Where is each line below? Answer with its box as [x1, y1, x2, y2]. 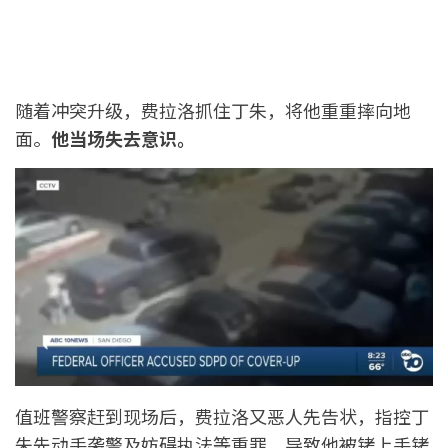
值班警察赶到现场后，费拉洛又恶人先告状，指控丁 [15, 402, 429, 429]
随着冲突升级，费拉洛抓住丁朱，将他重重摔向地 [15, 97, 411, 124]
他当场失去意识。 [51, 125, 195, 152]
